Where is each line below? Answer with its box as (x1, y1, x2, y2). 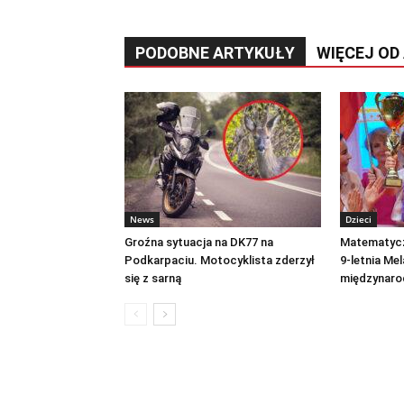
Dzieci (345, 212, 372, 225)
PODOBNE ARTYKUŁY (135, 42, 295, 62)
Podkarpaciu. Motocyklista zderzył (124, 252, 315, 267)
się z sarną (124, 271, 181, 285)
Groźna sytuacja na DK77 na (124, 234, 273, 249)
